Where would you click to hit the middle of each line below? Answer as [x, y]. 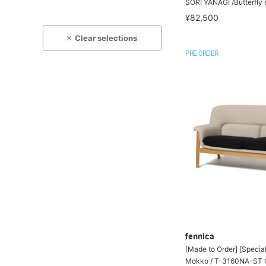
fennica [200, 237]
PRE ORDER [202, 54]
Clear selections [106, 38]
